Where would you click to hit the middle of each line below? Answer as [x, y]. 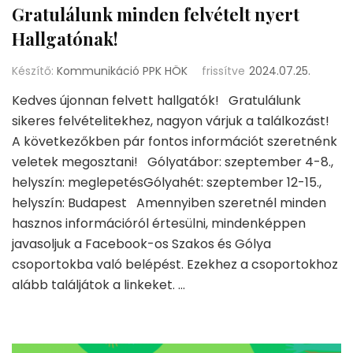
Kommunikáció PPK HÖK [122, 71]
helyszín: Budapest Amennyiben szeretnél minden [169, 203]
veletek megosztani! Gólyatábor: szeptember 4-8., [173, 162]
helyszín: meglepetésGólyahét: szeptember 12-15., [167, 183]
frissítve [223, 71]
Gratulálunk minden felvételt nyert [156, 15]
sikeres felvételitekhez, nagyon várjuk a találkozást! [174, 121]
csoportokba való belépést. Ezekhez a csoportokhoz [175, 265]
